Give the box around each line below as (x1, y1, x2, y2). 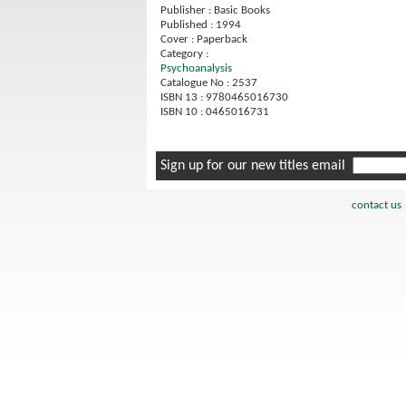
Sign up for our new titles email (160, 159, 353, 174)
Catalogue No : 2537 (160, 77, 257, 90)
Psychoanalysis (160, 63, 232, 75)
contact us (351, 199, 401, 212)
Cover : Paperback (160, 34, 247, 46)
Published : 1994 (160, 19, 241, 32)
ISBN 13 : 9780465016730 (160, 92, 288, 104)
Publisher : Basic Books (160, 5, 270, 17)
